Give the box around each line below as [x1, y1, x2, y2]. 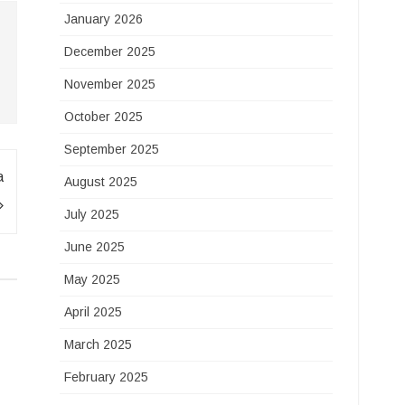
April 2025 [64, 305, 123, 319]
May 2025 [64, 272, 121, 287]
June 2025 [64, 240, 126, 254]
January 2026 [64, 12, 144, 26]
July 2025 [64, 207, 120, 221]
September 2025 [64, 142, 160, 156]
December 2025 [64, 44, 156, 59]
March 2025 [64, 337, 133, 352]
